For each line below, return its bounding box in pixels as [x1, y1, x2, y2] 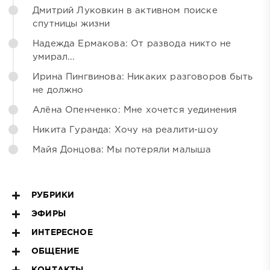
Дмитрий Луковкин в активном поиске [33, 6, 218, 14]
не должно [33, 86, 84, 94]
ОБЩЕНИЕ [31, 247, 80, 255]
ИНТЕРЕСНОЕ [31, 228, 93, 236]
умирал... [33, 52, 75, 61]
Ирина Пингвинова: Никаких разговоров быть [33, 72, 253, 81]
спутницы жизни [33, 19, 110, 28]
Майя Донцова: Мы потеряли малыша [33, 145, 212, 154]
